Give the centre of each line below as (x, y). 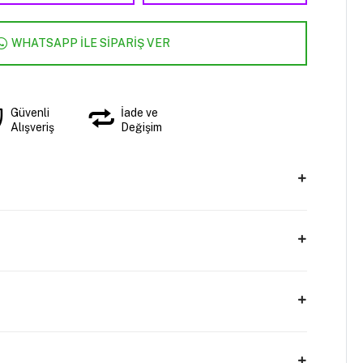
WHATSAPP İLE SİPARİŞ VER (90, 43)
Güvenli (30, 112)
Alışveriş (32, 127)
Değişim (142, 127)
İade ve (140, 112)
